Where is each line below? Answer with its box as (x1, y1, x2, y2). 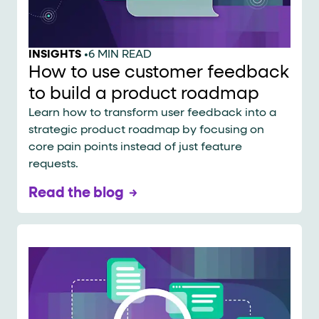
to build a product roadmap (28, 85, 259, 103)
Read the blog (28, 185, 124, 200)
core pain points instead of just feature (28, 141, 242, 153)
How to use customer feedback (28, 63, 289, 81)
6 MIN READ (88, 48, 152, 61)
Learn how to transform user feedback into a (28, 107, 276, 119)
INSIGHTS (28, 48, 81, 61)
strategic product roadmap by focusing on (28, 124, 264, 136)
